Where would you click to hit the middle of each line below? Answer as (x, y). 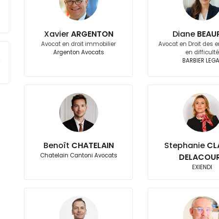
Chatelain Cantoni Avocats (78, 155)
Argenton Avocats (78, 52)
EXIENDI (202, 167)
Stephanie (186, 145)
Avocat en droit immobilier (79, 44)
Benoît (57, 145)
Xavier (57, 34)
